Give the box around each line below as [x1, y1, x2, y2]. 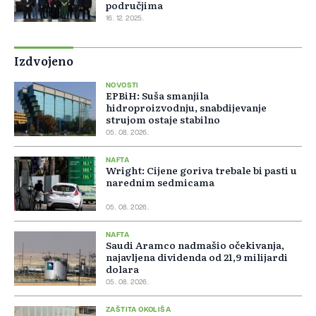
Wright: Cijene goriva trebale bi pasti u [106, 163, 297, 178]
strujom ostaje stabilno [106, 112, 220, 127]
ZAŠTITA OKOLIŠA [106, 306, 171, 314]
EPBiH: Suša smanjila [106, 88, 209, 103]
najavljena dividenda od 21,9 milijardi [106, 250, 288, 265]
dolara [106, 262, 139, 276]
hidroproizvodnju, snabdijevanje [106, 100, 267, 115]
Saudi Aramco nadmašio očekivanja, [106, 238, 284, 253]
